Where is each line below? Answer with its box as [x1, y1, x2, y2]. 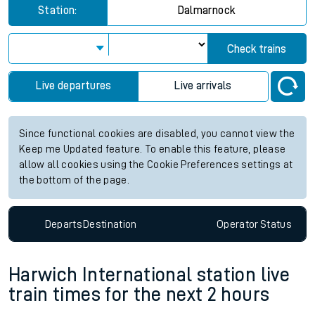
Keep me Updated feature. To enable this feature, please [19, 144, 286, 155]
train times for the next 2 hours [8, 285, 270, 305]
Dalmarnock [177, 5, 236, 16]
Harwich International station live [8, 265, 290, 285]
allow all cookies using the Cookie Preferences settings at [19, 160, 293, 170]
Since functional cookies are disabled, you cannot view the [19, 129, 295, 139]
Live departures [36, 80, 112, 91]
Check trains [227, 44, 287, 55]
